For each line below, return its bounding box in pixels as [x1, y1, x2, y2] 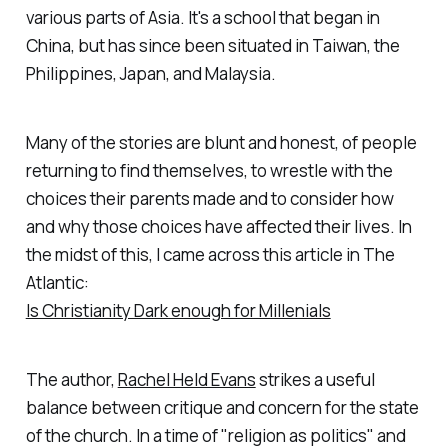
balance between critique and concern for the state [25, 395, 419, 419]
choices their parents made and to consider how [25, 186, 394, 210]
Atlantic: [25, 270, 89, 294]
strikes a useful [255, 367, 375, 391]
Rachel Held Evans [117, 367, 256, 391]
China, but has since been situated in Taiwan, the [25, 34, 400, 58]
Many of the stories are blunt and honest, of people [25, 130, 417, 154]
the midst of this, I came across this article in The [25, 242, 395, 266]
